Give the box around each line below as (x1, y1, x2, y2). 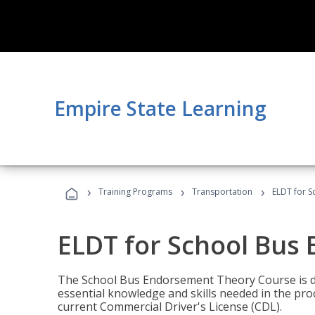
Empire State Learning (54, 95, 266, 122)
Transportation (192, 186, 252, 198)
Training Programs (98, 186, 172, 198)
